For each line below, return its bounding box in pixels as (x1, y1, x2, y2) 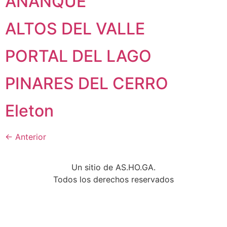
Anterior (13, 132, 46, 142)
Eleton (5, 101, 54, 121)
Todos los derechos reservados (53, 174, 174, 184)
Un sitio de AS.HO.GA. (71, 162, 156, 172)
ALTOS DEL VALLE (5, 19, 145, 39)
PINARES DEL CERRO (5, 73, 168, 93)
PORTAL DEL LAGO (5, 46, 152, 66)
